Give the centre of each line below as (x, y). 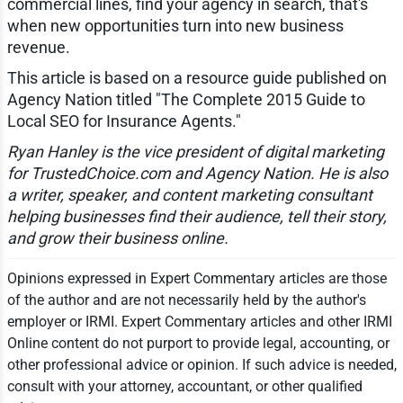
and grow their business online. (117, 237)
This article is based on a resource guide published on (197, 77)
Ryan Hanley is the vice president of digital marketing (195, 151)
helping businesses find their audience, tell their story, (197, 216)
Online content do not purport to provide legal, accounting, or (198, 343)
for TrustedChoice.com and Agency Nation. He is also (197, 173)
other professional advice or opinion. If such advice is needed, (201, 364)
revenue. (38, 47)
